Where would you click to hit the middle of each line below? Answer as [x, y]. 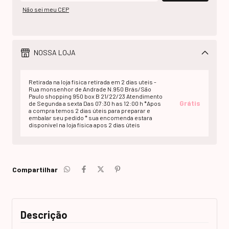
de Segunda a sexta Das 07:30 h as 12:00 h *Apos [95, 103]
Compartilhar [35, 169]
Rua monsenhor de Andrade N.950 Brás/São [90, 89]
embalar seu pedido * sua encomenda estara [90, 117]
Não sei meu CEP [46, 9]
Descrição [44, 214]
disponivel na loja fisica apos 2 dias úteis [84, 124]
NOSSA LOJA [54, 53]
